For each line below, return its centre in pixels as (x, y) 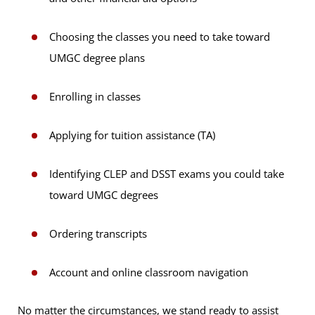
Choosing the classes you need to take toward (160, 37)
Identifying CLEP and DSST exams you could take (167, 174)
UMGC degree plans (97, 58)
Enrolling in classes (95, 97)
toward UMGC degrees (104, 195)
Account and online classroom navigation (150, 272)
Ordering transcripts (98, 234)
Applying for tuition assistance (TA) (132, 135)
